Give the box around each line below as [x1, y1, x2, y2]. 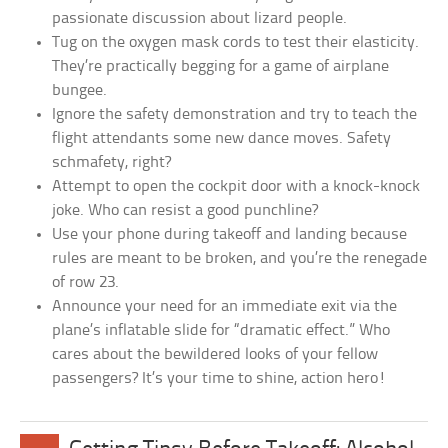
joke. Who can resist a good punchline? [52, 202, 319, 220]
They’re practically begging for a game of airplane [52, 58, 390, 76]
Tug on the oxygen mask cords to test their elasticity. [52, 34, 420, 52]
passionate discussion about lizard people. [52, 10, 348, 28]
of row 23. [52, 274, 120, 292]
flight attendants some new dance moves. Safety [52, 130, 392, 148]
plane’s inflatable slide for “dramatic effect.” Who [52, 322, 391, 340]
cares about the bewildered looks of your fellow [52, 346, 379, 364]
